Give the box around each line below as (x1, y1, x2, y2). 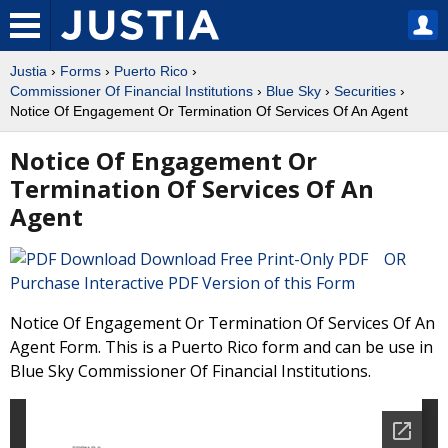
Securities (334, 83, 396, 99)
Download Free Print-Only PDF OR (136, 248, 418, 270)
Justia (10, 63, 47, 79)
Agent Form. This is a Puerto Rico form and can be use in (10, 336, 433, 358)
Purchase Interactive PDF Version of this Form (10, 272, 355, 294)
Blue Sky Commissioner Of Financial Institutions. (10, 360, 371, 382)
